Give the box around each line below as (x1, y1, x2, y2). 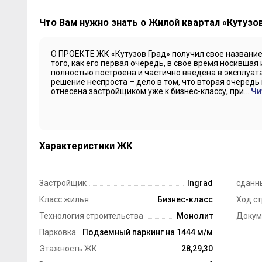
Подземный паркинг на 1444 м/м (82, 227, 213, 237)
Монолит (177, 211, 213, 220)
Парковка (39, 227, 76, 237)
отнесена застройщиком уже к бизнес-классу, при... (50, 87, 251, 96)
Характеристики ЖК (39, 140, 132, 151)
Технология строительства (39, 211, 143, 220)
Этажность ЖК (39, 243, 97, 253)
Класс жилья (39, 194, 89, 204)
